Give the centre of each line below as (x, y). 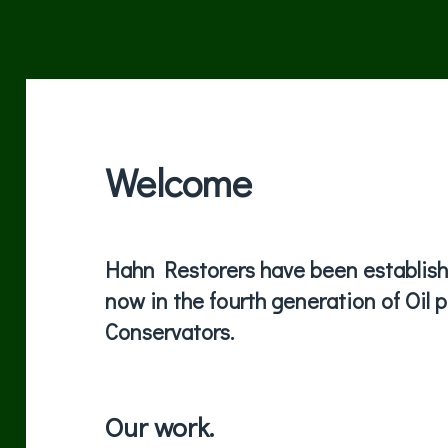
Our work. (160, 427)
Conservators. (170, 332)
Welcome (179, 182)
